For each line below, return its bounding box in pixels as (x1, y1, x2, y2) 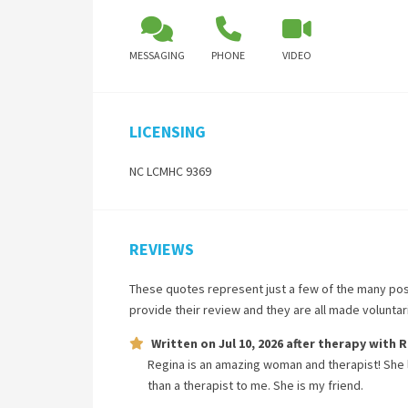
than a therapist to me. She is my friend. (148, 377, 363, 393)
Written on (151, 335, 219, 352)
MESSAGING (129, 48, 185, 62)
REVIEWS (129, 239, 194, 260)
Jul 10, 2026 (219, 335, 283, 352)
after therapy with (283, 335, 399, 352)
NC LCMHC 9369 (129, 163, 211, 179)
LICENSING (129, 121, 206, 142)
